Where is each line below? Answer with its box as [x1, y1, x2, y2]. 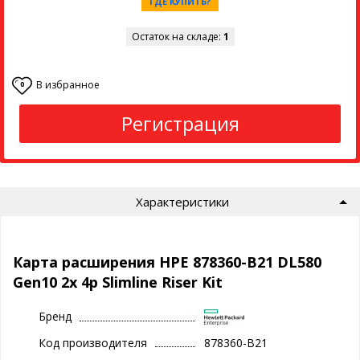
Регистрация [121, 109, 239, 137]
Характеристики [135, 194, 229, 211]
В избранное [36, 77, 100, 92]
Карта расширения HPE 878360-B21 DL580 [13, 252, 321, 272]
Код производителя [39, 334, 147, 350]
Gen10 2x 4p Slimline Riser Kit [13, 272, 223, 292]
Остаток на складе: [131, 29, 223, 43]
